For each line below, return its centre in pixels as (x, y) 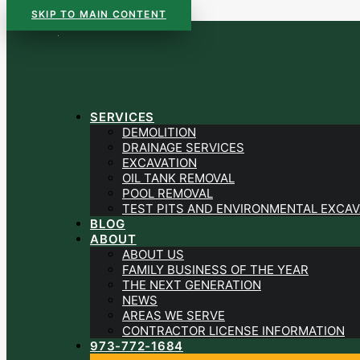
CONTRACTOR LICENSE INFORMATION (233, 331)
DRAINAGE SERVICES (183, 147)
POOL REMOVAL (168, 193)
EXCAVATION (160, 163)
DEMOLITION (159, 132)
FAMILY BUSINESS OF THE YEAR (215, 270)
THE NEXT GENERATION (192, 285)
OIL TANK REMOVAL (178, 178)
